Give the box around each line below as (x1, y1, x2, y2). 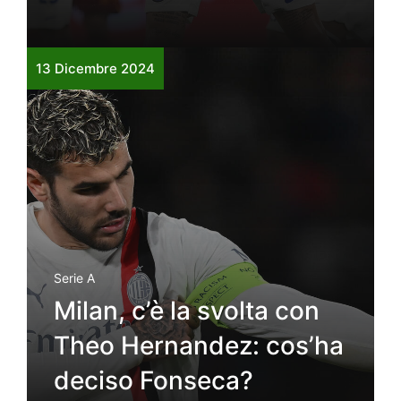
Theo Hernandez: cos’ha (54, 329, 344, 361)
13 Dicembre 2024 (36, 59, 155, 77)
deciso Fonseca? (54, 364, 253, 396)
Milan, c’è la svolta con (54, 294, 320, 326)
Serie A (54, 269, 95, 286)
